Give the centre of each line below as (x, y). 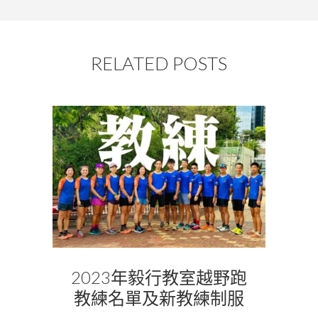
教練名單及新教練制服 (159, 297)
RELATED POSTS (159, 63)
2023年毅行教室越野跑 (159, 277)
